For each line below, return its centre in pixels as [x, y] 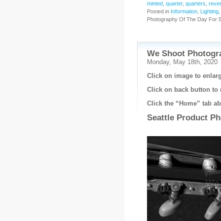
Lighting [209, 11]
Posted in [159, 11]
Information [184, 11]
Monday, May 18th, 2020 [182, 62]
